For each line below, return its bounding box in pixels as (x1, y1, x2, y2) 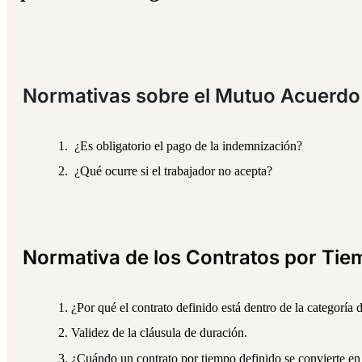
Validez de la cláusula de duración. (71, 326, 247, 340)
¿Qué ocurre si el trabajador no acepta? (71, 164, 272, 179)
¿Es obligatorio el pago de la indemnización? (71, 139, 302, 154)
